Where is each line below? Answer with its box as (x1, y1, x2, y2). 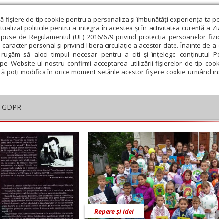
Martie (121, 141, 147, 152)
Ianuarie (32, 141, 64, 152)
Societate (185, 47, 217, 58)
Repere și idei (94, 207, 134, 216)
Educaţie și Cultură (100, 47, 164, 58)
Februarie (73, 141, 109, 152)
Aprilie (164, 141, 190, 152)
